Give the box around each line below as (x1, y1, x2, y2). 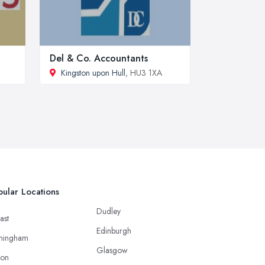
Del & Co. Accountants (50, 51, 148, 65)
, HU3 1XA (125, 66, 162, 79)
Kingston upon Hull (61, 66, 125, 79)
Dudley (96, 205, 121, 217)
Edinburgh (96, 224, 131, 237)
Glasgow (96, 244, 128, 256)
